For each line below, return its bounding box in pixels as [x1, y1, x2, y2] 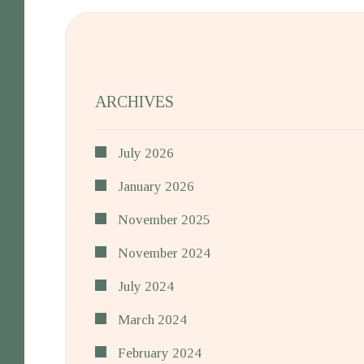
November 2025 [118, 212, 210, 227]
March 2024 [118, 312, 187, 327]
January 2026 [118, 179, 194, 194]
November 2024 [118, 245, 210, 261]
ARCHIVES [95, 93, 174, 110]
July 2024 [118, 279, 174, 294]
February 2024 [118, 345, 201, 361]
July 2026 [118, 145, 174, 161]
